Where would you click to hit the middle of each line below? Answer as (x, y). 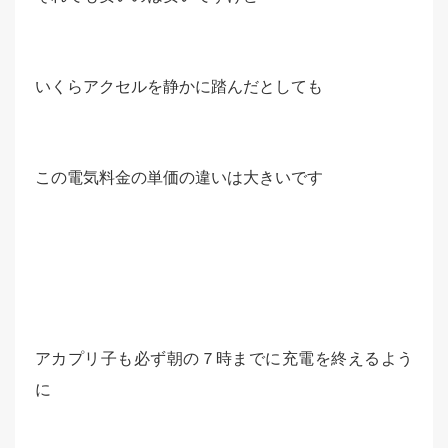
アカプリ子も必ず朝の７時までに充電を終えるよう (224, 357)
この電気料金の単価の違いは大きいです (179, 176)
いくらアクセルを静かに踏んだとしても (179, 85)
